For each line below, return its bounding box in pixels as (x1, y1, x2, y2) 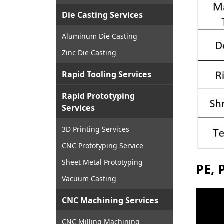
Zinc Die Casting (62, 48, 116, 58)
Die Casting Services (62, 9, 143, 21)
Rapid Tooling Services (62, 69, 151, 80)
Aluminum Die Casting (62, 31, 137, 41)
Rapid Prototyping (62, 90, 135, 102)
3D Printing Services (62, 124, 129, 134)
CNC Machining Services (62, 195, 158, 206)
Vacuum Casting (62, 174, 116, 184)
